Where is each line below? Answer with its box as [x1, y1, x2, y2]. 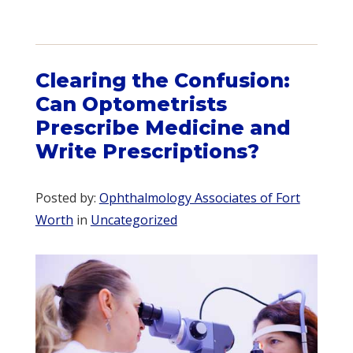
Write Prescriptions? [35, 139, 259, 164]
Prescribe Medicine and [35, 116, 291, 140]
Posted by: [35, 189, 99, 207]
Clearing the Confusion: [35, 69, 290, 93]
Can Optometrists [35, 92, 227, 117]
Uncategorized [90, 211, 177, 229]
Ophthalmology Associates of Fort [98, 189, 300, 207]
